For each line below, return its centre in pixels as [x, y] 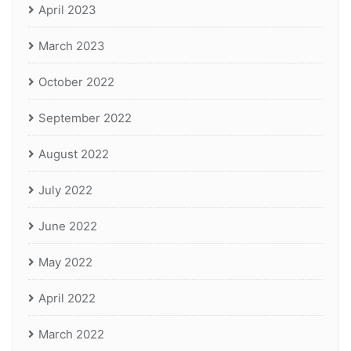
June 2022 [68, 226]
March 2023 [72, 45]
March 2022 [71, 334]
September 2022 [85, 118]
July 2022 [65, 190]
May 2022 [65, 262]
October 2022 [76, 81]
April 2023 [67, 9]
